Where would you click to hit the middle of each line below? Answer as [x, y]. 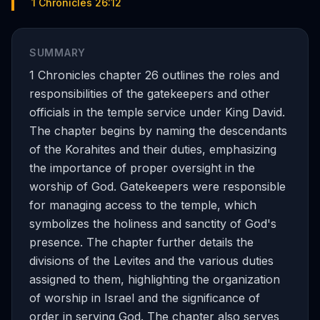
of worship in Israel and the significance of [145, 298]
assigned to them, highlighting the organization [155, 279]
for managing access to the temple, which [143, 205]
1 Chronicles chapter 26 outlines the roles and [154, 75]
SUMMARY [57, 52]
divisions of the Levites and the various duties [151, 261]
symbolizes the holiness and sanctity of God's [153, 224]
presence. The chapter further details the [141, 242]
